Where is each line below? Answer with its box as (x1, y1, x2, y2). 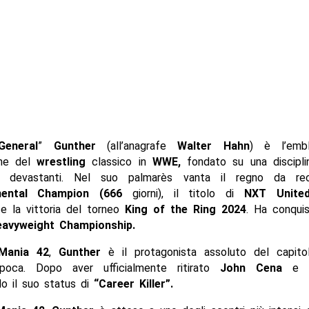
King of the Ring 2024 (124, 202, 247, 216)
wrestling (37, 154, 86, 168)
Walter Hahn (177, 139, 250, 152)
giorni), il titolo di (122, 186, 244, 200)
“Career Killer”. (93, 277, 173, 290)
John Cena (210, 261, 282, 275)
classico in (86, 154, 152, 168)
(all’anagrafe (95, 139, 178, 152)
